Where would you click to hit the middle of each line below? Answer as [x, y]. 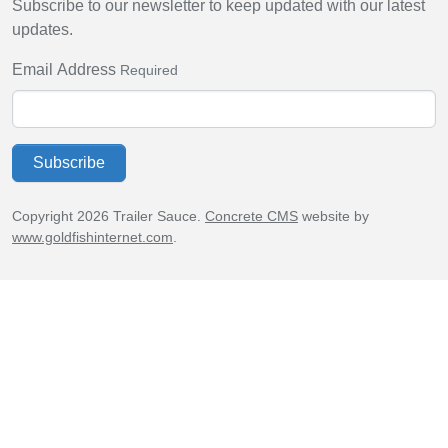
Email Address [64, 70]
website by [333, 216]
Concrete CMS [251, 216]
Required [149, 70]
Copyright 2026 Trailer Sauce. [108, 216]
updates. [42, 30]
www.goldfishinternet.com [92, 237]
